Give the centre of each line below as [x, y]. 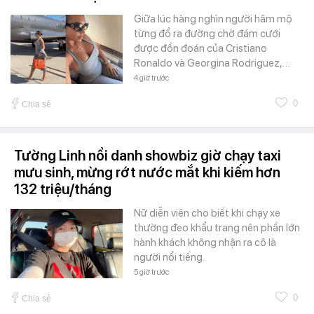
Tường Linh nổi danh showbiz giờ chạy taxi [148, 156]
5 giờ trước [151, 273]
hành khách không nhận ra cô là [205, 243]
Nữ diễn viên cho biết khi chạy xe [207, 213]
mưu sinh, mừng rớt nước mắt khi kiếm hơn [147, 173]
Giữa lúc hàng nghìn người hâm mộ [213, 19]
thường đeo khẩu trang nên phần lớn [217, 228]
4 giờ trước [151, 78]
